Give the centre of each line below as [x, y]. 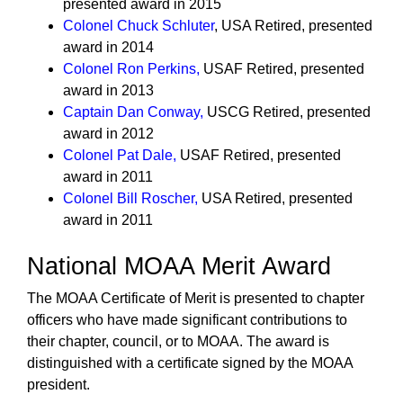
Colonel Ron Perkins [130, 69]
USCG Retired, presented [287, 112]
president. [58, 385]
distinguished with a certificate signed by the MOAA [190, 363]
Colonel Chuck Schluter [139, 26]
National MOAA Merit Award [179, 266]
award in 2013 [108, 90]
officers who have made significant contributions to [187, 320]
